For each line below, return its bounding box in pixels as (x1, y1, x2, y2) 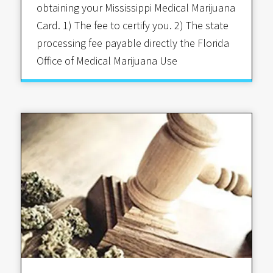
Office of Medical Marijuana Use (36, 54, 177, 68)
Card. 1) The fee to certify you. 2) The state (36, 18, 229, 33)
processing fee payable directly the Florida (36, 36, 229, 51)
